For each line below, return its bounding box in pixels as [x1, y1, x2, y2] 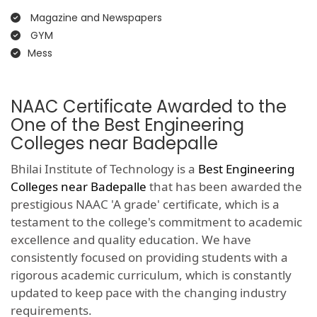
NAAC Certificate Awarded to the [11, 95, 287, 119]
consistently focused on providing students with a [11, 249, 288, 266]
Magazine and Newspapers [28, 11, 162, 25]
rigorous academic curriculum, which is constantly [11, 267, 292, 284]
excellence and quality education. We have [11, 231, 251, 248]
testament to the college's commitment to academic [11, 214, 302, 231]
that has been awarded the [146, 178, 302, 195]
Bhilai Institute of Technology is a [11, 161, 198, 178]
